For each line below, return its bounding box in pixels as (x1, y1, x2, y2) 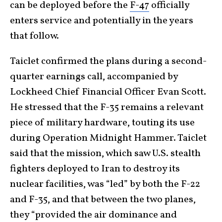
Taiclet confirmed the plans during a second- (10, 54, 207, 68)
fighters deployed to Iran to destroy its (10, 162, 180, 176)
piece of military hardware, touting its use (10, 115, 195, 130)
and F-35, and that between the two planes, (10, 192, 196, 207)
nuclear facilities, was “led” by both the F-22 (10, 177, 200, 191)
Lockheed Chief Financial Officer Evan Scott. (10, 85, 206, 99)
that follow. (10, 29, 59, 43)
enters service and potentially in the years (10, 13, 193, 28)
